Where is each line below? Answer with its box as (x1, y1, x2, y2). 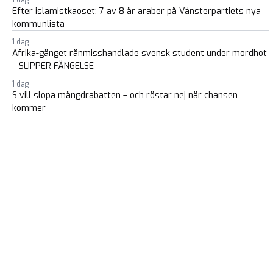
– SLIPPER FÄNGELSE (12, 60, 94, 73)
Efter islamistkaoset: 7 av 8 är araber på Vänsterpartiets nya (12, 5, 261, 18)
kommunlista (12, 18, 65, 30)
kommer (12, 102, 46, 115)
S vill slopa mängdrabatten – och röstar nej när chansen (12, 90, 238, 102)
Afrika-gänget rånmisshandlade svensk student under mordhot (12, 48, 267, 60)
